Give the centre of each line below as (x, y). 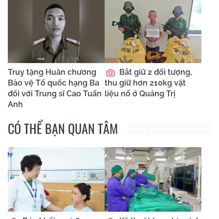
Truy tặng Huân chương (52, 72)
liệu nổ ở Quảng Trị (140, 94)
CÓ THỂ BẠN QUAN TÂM (63, 128)
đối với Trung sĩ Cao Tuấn (55, 94)
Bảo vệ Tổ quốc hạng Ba (54, 83)
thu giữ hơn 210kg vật (145, 83)
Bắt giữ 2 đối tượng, (155, 72)
